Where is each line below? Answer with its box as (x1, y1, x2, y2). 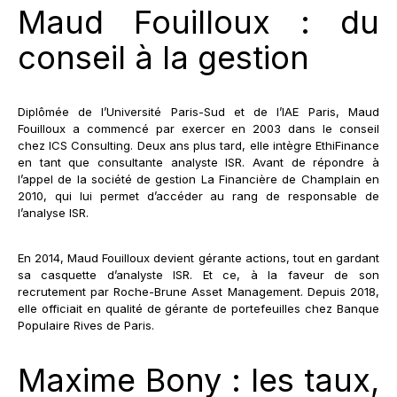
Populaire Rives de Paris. (18, 317, 154, 332)
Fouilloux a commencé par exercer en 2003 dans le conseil (18, 121, 379, 136)
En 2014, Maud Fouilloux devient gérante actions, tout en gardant (18, 250, 379, 265)
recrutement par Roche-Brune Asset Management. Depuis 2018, (18, 284, 379, 299)
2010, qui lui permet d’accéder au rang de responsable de (18, 188, 379, 203)
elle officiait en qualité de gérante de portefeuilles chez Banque (18, 300, 379, 315)
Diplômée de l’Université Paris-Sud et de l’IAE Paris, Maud (18, 104, 379, 119)
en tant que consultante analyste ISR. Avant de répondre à (18, 154, 379, 169)
